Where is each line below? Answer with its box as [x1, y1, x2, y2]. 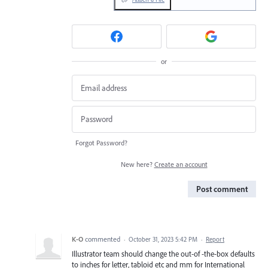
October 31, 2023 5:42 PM [129, 234, 197, 243]
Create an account [154, 159, 208, 169]
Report [206, 234, 224, 243]
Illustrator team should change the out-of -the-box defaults [72, 248, 255, 258]
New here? [120, 159, 154, 169]
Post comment [196, 183, 248, 194]
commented [85, 234, 122, 243]
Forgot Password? [75, 138, 127, 147]
